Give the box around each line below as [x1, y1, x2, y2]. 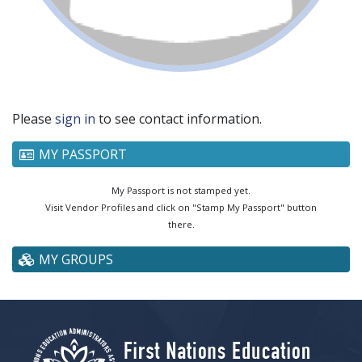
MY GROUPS [35, 250, 113, 268]
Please [12, 109, 55, 128]
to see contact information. [95, 109, 262, 128]
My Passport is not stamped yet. [112, 184, 250, 197]
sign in [55, 109, 95, 128]
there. [167, 218, 195, 231]
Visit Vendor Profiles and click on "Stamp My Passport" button [45, 201, 317, 214]
